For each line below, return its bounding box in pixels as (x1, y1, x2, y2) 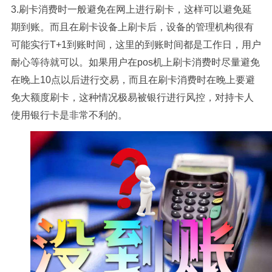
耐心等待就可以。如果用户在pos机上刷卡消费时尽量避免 (10, 57, 260, 67)
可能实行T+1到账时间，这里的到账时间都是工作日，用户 (10, 39, 261, 50)
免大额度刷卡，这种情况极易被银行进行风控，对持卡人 (10, 92, 254, 103)
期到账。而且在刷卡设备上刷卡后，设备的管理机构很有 (10, 22, 254, 32)
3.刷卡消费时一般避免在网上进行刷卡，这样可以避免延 (10, 4, 252, 15)
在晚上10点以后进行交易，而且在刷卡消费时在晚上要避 (10, 75, 255, 85)
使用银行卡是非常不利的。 (10, 110, 127, 120)
